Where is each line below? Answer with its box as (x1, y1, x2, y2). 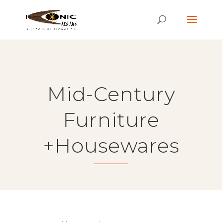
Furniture (62, 108, 160, 132)
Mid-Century (47, 82, 175, 106)
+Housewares (43, 133, 179, 158)
